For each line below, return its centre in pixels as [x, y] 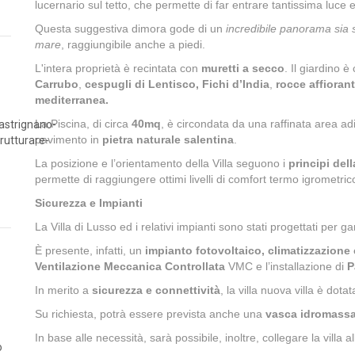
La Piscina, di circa [83, 124]
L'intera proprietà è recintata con [118, 68]
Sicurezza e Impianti [89, 203]
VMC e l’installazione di [288, 266]
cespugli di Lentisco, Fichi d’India [177, 84]
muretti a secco [243, 68]
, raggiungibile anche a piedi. [133, 44]
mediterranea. [72, 100]
